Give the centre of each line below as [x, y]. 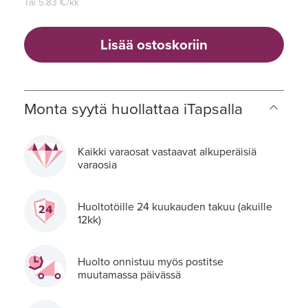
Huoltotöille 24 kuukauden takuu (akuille [175, 207]
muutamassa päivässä [129, 275]
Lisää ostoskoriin [154, 45]
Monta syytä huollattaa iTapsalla [133, 110]
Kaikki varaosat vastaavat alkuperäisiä [167, 152]
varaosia [97, 165]
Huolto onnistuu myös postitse [151, 262]
